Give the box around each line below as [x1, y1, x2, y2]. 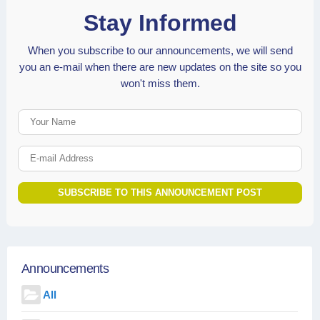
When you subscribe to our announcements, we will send [27, 44, 293, 56]
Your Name [159, 110, 214, 123]
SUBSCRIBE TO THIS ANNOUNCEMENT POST [58, 186, 262, 198]
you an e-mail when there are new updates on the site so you [19, 60, 301, 73]
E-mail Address [159, 146, 235, 159]
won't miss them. [120, 76, 200, 89]
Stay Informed [83, 9, 237, 36]
